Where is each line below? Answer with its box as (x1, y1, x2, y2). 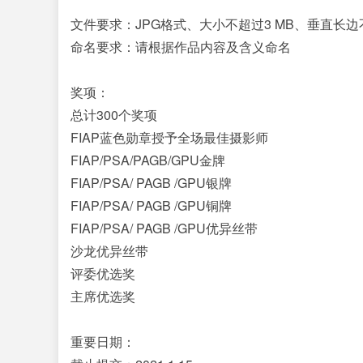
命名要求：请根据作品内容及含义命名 (70, 37, 291, 56)
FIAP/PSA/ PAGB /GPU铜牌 (70, 196, 232, 215)
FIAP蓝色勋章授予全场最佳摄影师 (70, 128, 268, 147)
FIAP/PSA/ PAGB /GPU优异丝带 (70, 219, 258, 237)
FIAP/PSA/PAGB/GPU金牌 (70, 151, 225, 169)
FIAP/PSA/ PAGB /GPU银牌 (70, 173, 232, 192)
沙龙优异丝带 (70, 241, 148, 260)
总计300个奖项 (70, 105, 157, 124)
